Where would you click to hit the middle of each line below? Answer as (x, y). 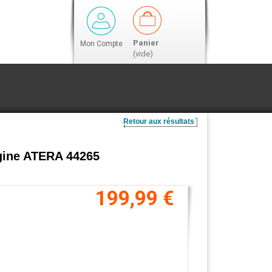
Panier (146, 43)
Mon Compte (101, 44)
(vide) (143, 54)
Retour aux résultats (159, 121)
